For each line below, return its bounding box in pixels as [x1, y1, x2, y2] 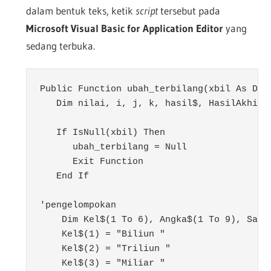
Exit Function [40, 157, 143, 168]
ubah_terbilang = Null [40, 142, 187, 153]
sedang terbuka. [25, 39, 95, 53]
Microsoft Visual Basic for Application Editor [25, 22, 223, 35]
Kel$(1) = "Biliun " [40, 229, 165, 240]
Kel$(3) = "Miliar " [40, 258, 165, 269]
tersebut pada [160, 4, 220, 18]
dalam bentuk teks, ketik [25, 4, 135, 18]
